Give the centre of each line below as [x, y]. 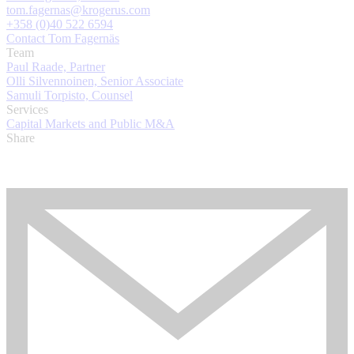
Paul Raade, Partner [56, 67]
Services [27, 110]
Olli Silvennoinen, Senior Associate [95, 81]
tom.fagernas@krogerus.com [78, 10]
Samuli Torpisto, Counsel [70, 96]
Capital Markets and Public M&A [90, 124]
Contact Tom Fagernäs [63, 39]
